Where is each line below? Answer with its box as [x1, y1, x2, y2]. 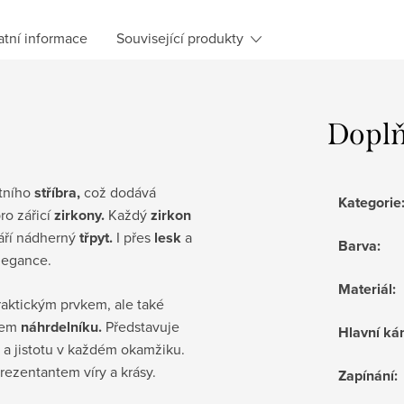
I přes [116, 226, 154, 247]
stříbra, [34, 181, 80, 203]
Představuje [102, 316, 179, 336]
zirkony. [54, 204, 105, 225]
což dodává [80, 181, 156, 202]
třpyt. [79, 226, 116, 248]
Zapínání [338, 364, 394, 386]
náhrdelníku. [17, 316, 102, 337]
